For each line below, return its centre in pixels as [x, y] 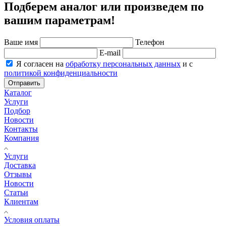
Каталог [18, 92]
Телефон [150, 42]
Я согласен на [41, 64]
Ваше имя [22, 42]
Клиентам [21, 201]
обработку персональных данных [123, 64]
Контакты [21, 129]
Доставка [20, 165]
